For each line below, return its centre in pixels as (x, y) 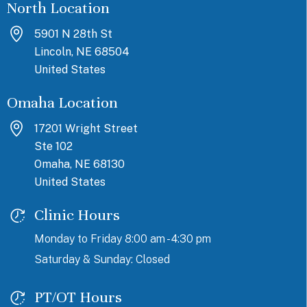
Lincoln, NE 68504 (82, 52)
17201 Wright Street (86, 129)
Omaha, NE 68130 (79, 164)
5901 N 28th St (73, 34)
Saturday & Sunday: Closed (102, 260)
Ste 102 (53, 147)
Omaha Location (62, 103)
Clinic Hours (77, 215)
